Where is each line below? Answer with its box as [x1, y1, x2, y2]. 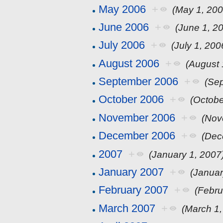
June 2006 [99, 20, 149, 33]
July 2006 [99, 39, 145, 52]
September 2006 [99, 75, 179, 88]
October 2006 [99, 93, 164, 106]
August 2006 [99, 57, 160, 70]
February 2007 [99, 184, 169, 197]
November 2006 [99, 111, 176, 124]
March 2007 [99, 202, 156, 215]
